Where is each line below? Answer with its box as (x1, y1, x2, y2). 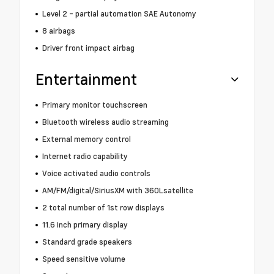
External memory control (42, 133, 131, 145)
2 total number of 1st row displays (42, 202, 165, 213)
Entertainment (35, 69, 137, 90)
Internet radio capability (42, 150, 128, 162)
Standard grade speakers (42, 236, 132, 248)
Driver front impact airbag (42, 42, 135, 54)
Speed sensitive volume (42, 253, 125, 265)
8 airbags (42, 25, 75, 37)
